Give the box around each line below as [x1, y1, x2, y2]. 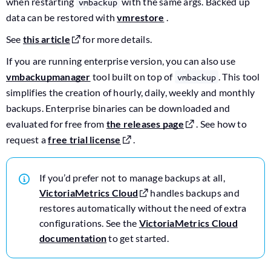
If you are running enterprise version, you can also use [6, 55, 236, 67]
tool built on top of [90, 71, 175, 82]
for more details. [80, 33, 152, 45]
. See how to [194, 118, 247, 129]
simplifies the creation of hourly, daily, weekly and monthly [6, 87, 255, 98]
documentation [39, 232, 107, 244]
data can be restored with [6, 11, 117, 23]
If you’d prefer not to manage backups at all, [39, 172, 225, 183]
